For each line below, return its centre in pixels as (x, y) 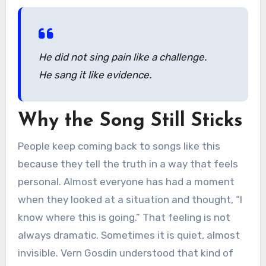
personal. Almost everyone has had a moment (126, 182)
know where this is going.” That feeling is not (124, 218)
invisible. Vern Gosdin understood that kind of (125, 253)
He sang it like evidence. (95, 75)
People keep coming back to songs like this (119, 146)
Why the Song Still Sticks (130, 121)
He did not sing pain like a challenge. (122, 57)
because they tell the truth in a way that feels (128, 164)
